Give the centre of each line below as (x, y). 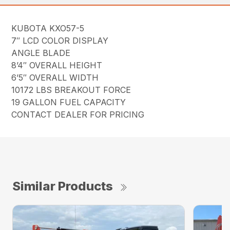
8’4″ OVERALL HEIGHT (57, 65)
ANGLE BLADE (41, 53)
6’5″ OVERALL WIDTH (55, 77)
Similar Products (63, 186)
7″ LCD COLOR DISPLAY (60, 40)
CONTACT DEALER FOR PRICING (78, 114)
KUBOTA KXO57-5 (48, 28)
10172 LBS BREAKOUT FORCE (71, 90)
